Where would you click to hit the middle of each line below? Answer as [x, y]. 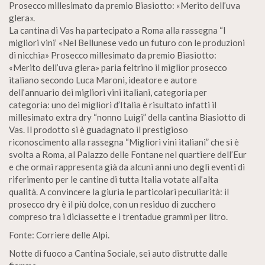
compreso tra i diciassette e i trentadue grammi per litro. [118, 216]
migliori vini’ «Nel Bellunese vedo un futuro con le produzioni [127, 43]
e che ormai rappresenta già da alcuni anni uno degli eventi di [127, 167]
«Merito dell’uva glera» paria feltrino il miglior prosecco [118, 67]
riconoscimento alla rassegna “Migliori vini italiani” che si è [124, 142]
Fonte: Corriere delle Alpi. [59, 235]
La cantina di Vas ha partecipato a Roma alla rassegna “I [117, 30]
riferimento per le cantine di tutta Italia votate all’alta [114, 179]
